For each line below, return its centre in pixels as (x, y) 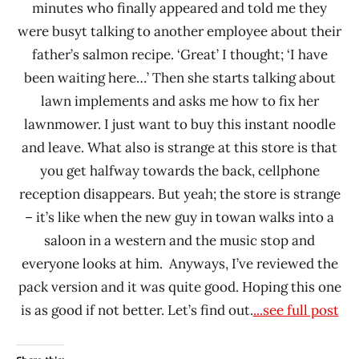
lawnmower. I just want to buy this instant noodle (179, 125)
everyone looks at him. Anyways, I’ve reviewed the (179, 264)
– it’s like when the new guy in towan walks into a (179, 218)
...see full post (296, 311)
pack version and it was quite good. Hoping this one (179, 287)
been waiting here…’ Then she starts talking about (179, 78)
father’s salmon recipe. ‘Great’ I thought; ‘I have (179, 55)
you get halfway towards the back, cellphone (179, 171)
